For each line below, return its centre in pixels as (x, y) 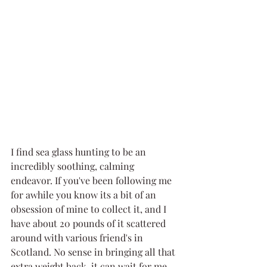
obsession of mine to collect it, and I (90, 209)
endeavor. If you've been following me (92, 180)
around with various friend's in (78, 237)
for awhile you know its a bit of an (85, 194)
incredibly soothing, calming (74, 166)
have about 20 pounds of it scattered (89, 223)
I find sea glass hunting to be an (80, 151)
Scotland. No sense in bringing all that (94, 252)
